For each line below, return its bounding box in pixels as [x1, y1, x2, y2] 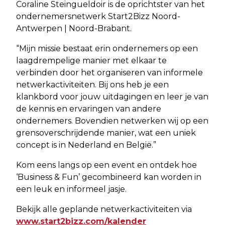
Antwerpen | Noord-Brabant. [16, 23, 132, 33]
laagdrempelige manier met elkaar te [16, 55, 167, 65]
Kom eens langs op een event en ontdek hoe [16, 160, 197, 170]
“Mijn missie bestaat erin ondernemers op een [16, 43, 198, 53]
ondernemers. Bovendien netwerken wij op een [16, 116, 208, 126]
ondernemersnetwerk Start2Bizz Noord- [16, 11, 180, 21]
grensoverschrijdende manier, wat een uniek [16, 128, 196, 138]
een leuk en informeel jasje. [16, 184, 127, 194]
